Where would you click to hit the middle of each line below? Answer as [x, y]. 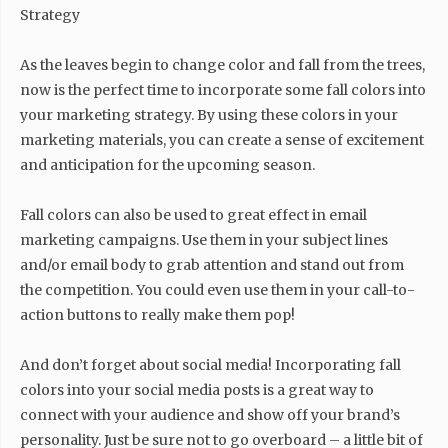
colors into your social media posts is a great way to [197, 390]
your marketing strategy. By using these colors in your [209, 115]
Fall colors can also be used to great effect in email [193, 215]
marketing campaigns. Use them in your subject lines [204, 240]
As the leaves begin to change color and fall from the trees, [222, 65]
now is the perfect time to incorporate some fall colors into [223, 90]
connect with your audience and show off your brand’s [210, 415]
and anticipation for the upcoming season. [167, 165]
